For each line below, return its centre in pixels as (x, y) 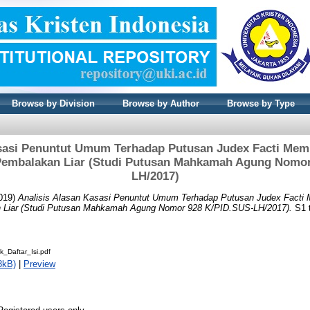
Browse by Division (53, 103)
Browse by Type (261, 103)
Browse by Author (161, 103)
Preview (39, 264)
